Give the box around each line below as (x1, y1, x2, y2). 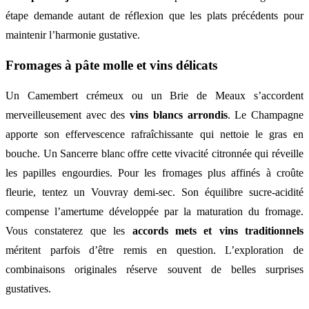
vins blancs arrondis (130, 108, 228, 121)
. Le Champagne (227, 108, 304, 121)
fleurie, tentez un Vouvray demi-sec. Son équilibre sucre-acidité (6, 186, 303, 198)
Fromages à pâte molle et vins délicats (6, 57, 217, 72)
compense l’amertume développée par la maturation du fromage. (6, 205, 303, 217)
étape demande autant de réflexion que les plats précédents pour (6, 10, 303, 22)
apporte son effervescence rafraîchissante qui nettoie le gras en (6, 128, 303, 140)
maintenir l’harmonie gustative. (6, 29, 140, 41)
